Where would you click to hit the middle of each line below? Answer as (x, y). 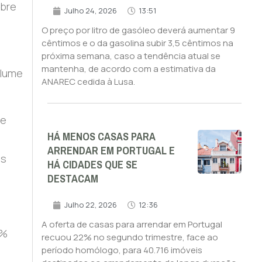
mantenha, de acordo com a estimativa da (128, 69)
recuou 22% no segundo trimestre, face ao (130, 237)
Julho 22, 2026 (90, 205)
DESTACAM (73, 179)
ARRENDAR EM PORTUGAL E (111, 151)
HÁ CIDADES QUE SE (92, 165)
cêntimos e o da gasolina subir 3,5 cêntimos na (137, 43)
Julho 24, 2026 (90, 11)
